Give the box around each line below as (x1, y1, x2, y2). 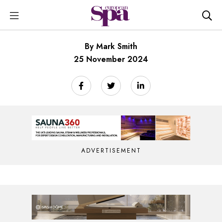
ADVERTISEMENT (81, 146, 141, 155)
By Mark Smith (85, 41, 137, 52)
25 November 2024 (74, 54, 148, 65)
